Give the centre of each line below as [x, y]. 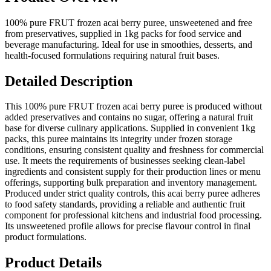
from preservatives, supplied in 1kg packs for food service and [123, 33]
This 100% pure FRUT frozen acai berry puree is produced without [133, 106]
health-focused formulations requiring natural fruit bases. [112, 55]
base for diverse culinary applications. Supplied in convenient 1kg [130, 128]
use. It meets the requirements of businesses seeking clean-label [125, 161]
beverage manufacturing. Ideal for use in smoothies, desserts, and [129, 44]
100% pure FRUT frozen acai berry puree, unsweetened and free [129, 22]
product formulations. [46, 237]
